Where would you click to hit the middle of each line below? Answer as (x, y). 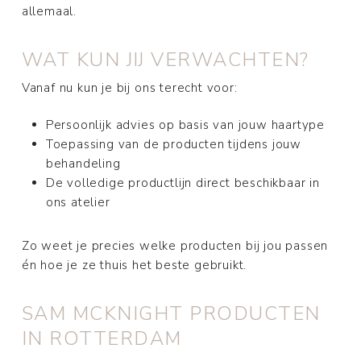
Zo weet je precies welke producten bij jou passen (175, 246)
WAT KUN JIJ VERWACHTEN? (165, 59)
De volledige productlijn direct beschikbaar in (183, 183)
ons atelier (78, 203)
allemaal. (49, 12)
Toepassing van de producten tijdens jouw (174, 145)
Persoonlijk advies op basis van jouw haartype (185, 125)
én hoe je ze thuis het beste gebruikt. (134, 266)
